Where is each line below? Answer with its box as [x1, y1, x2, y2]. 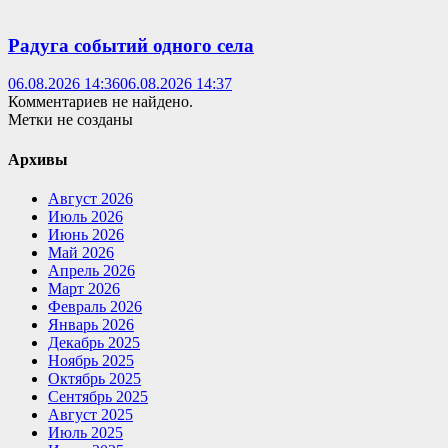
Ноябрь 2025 [48, 351, 134, 369]
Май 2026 [48, 243, 114, 261]
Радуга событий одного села [8, 34, 254, 56]
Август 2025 [48, 405, 133, 423]
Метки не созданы [8, 111, 133, 129]
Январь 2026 [48, 315, 134, 333]
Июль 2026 [48, 207, 123, 225]
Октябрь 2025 [48, 369, 141, 387]
